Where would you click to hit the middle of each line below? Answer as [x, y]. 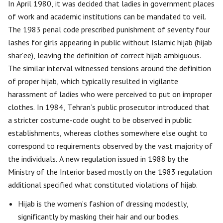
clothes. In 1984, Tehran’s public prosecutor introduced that [109, 107]
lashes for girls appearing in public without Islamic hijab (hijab [110, 43]
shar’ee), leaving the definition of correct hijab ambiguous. [105, 56]
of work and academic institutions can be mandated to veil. [107, 17]
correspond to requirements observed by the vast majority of [110, 146]
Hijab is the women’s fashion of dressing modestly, [103, 204]
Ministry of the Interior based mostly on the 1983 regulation [110, 172]
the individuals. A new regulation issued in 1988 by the [98, 159]
